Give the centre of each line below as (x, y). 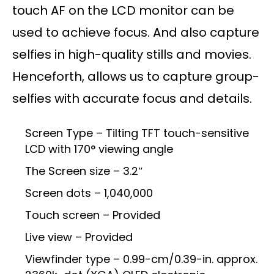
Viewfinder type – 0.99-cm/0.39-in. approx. (141, 259)
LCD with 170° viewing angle (99, 149)
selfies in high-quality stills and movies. (132, 55)
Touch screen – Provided (93, 215)
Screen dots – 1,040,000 (89, 193)
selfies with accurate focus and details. (132, 99)
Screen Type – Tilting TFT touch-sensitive (137, 133)
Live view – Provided (79, 237)
